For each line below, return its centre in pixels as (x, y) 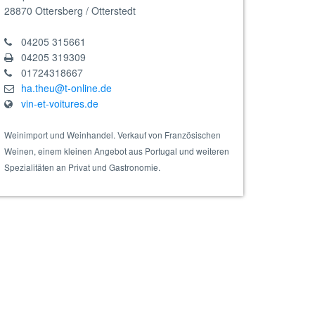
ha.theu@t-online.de (66, 88)
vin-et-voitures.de (60, 103)
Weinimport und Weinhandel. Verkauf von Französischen (112, 135)
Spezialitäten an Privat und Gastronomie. (82, 167)
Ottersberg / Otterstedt (85, 11)
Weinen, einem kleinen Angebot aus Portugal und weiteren (117, 151)
